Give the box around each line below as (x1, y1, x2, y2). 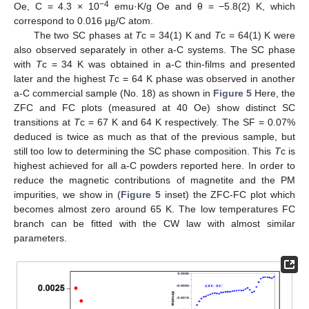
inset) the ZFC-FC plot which (161, 189, 296, 201)
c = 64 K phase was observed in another (114, 73, 296, 85)
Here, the (252, 88, 295, 99)
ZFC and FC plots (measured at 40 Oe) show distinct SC (14, 102, 295, 114)
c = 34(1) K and (141, 30, 215, 41)
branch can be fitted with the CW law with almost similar (14, 218, 295, 230)
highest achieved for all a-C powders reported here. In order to (14, 160, 295, 172)
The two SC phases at (33, 30, 136, 41)
